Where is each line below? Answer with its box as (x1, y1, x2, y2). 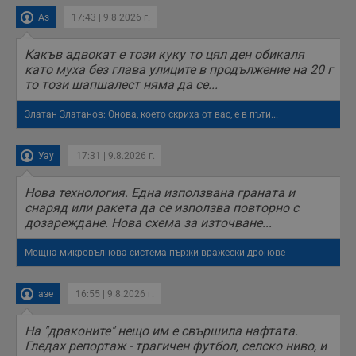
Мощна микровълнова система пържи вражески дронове (25, 247, 285, 259)
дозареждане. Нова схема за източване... (25, 215, 272, 231)
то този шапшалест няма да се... (25, 77, 218, 93)
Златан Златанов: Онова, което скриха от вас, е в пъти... (25, 109, 278, 121)
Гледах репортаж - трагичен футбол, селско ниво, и (25, 339, 327, 354)
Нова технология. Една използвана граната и (25, 185, 295, 201)
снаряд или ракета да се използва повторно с (25, 200, 299, 216)
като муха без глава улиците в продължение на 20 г (25, 62, 333, 78)
